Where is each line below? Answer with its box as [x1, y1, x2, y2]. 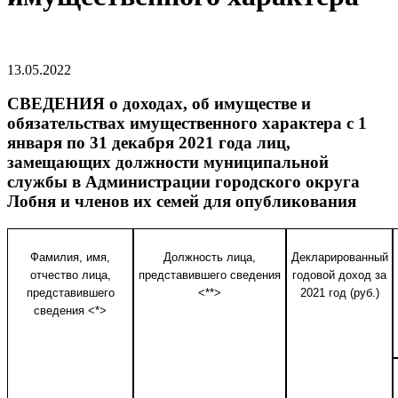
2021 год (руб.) [299, 286, 379, 299]
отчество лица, [29, 268, 111, 282]
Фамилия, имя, [30, 251, 110, 264]
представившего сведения [139, 268, 281, 282]
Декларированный [291, 251, 388, 264]
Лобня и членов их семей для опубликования [7, 192, 356, 211]
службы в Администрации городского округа [7, 172, 360, 192]
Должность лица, [163, 251, 256, 264]
